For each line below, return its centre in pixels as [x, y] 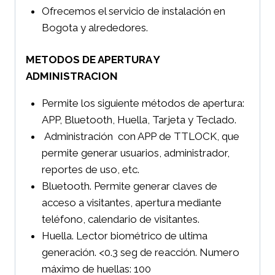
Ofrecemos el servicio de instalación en [133, 11]
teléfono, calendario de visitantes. [120, 219]
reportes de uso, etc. [90, 170]
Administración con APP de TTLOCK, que [140, 137]
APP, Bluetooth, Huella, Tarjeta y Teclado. [139, 120]
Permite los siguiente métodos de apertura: [143, 103]
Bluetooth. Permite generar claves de [129, 186]
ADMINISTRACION [72, 76]
